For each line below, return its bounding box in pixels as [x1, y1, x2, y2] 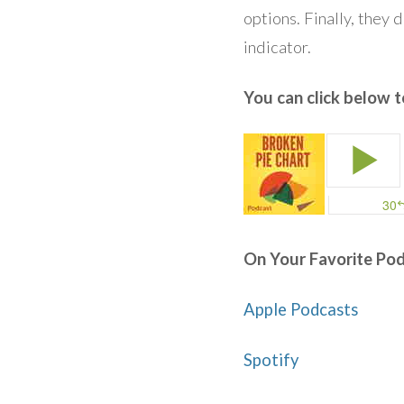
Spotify [243, 350, 302, 370]
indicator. [243, 37, 315, 57]
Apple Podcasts [243, 299, 362, 319]
